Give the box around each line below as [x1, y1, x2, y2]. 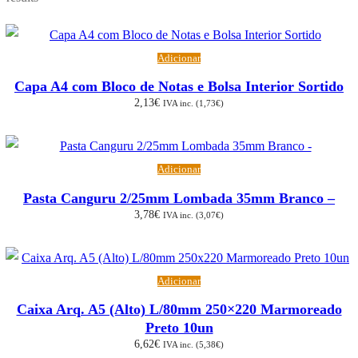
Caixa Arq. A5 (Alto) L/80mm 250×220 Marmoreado [16, 300, 342, 317]
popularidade [6, 34, 71, 48]
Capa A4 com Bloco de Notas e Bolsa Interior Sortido [14, 78, 344, 95]
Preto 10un [145, 319, 213, 336]
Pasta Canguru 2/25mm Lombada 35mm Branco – [23, 189, 335, 206]
